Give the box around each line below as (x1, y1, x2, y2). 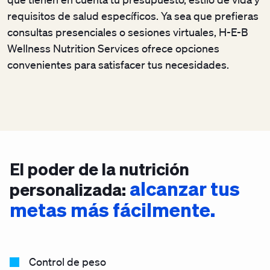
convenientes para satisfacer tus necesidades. (7, 58, 231, 71)
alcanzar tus (130, 176, 240, 200)
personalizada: (10, 178, 130, 200)
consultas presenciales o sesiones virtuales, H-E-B (7, 25, 248, 39)
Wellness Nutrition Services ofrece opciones (7, 42, 219, 55)
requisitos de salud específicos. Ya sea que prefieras (7, 9, 259, 22)
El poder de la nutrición (10, 158, 189, 180)
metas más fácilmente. (10, 197, 215, 221)
